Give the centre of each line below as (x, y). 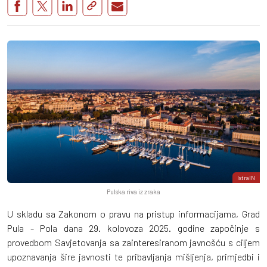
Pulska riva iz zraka (133, 191)
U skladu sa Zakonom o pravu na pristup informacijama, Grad (133, 213)
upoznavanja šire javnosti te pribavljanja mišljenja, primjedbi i (133, 256)
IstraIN (246, 177)
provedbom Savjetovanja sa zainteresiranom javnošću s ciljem (133, 242)
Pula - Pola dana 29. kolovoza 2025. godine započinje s (133, 228)
